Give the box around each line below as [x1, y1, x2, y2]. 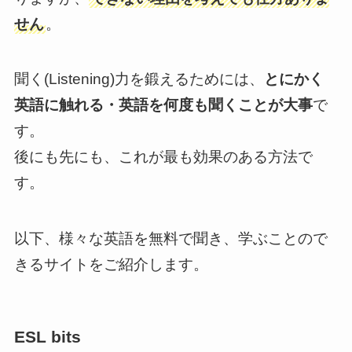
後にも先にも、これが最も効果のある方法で [13, 148, 313, 166]
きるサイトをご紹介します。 [13, 256, 208, 273]
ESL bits [13, 328, 81, 346]
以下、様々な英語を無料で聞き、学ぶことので [13, 230, 328, 247]
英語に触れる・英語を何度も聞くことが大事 [13, 97, 313, 114]
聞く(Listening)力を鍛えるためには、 [13, 71, 264, 88]
